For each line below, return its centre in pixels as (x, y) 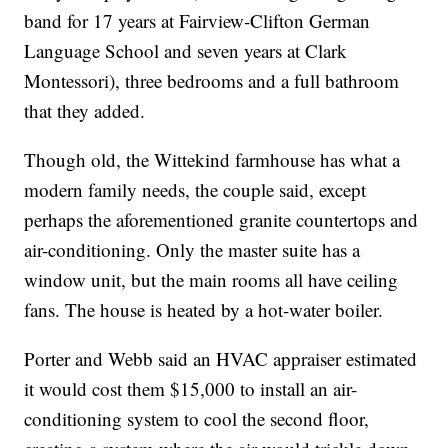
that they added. (85, 110)
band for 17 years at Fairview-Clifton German (197, 20)
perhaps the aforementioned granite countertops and (221, 219)
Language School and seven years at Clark (186, 50)
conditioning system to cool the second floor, (197, 418)
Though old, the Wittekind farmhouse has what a (212, 159)
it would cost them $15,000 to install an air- (191, 388)
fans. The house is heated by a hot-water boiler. (204, 309)
